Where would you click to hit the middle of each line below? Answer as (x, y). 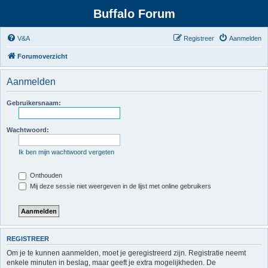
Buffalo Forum (134, 14)
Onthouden (45, 175)
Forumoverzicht (42, 56)
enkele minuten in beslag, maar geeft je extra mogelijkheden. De (111, 262)
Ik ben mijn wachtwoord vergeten (66, 152)
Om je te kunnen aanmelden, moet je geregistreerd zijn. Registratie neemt (126, 253)
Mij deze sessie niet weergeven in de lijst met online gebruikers (120, 186)
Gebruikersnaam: (34, 103)
